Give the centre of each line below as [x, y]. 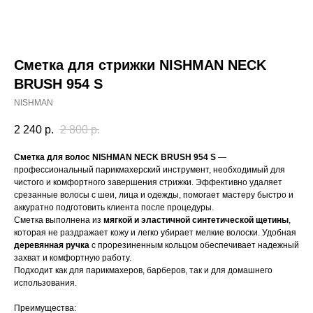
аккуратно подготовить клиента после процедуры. [114, 208]
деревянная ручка [52, 246]
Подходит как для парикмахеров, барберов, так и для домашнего [143, 271]
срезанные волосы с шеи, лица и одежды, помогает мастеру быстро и [154, 195]
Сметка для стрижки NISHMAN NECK [140, 65]
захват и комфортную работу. [73, 258]
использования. [45, 283]
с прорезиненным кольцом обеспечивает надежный [194, 246]
